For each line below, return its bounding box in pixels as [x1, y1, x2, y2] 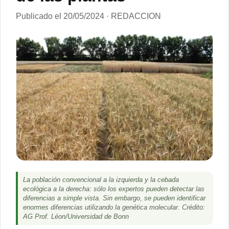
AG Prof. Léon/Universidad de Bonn [23, 213, 129, 221]
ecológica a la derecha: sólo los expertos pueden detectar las [23, 186, 204, 193]
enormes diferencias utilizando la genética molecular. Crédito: [23, 204, 205, 212]
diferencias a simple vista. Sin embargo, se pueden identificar [23, 195, 205, 202]
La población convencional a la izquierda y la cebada [23, 176, 179, 184]
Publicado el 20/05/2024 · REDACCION [16, 11, 161, 20]
